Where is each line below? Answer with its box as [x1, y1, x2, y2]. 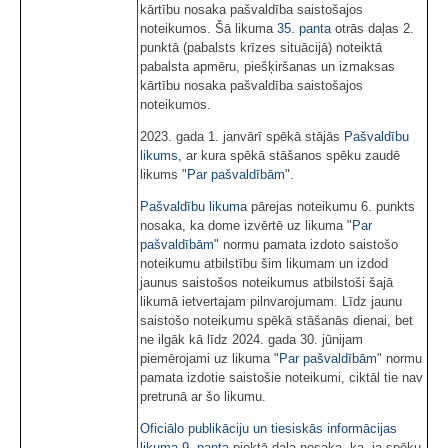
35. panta [277, 20, 331, 36]
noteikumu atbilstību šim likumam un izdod [140, 255, 388, 271]
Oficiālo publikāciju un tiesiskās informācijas [140, 420, 397, 436]
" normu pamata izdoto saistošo [214, 236, 398, 252]
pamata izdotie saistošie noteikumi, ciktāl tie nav [140, 369, 423, 385]
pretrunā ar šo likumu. [140, 388, 266, 404]
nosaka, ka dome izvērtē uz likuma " [140, 217, 352, 233]
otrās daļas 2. [331, 20, 414, 36]
